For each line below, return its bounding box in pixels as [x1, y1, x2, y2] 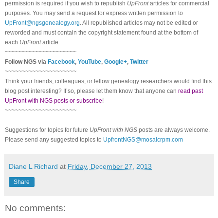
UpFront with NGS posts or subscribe [5, 97, 102, 104]
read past [178, 87, 203, 94]
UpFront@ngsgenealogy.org [5, 19, 80, 26]
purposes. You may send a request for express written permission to [5, 9, 183, 17]
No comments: [5, 202, 66, 213]
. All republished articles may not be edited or [80, 19, 198, 26]
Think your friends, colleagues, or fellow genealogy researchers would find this [5, 77, 212, 85]
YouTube [78, 58, 101, 65]
